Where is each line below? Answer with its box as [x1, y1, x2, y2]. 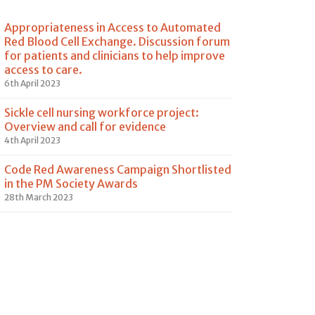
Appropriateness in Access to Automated [4, 20, 221, 34]
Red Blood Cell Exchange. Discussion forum [4, 34, 230, 49]
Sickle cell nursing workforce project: [4, 105, 199, 120]
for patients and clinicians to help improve [4, 49, 225, 63]
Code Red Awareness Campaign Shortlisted [4, 162, 231, 176]
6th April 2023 [4, 78, 60, 89]
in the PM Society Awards [4, 176, 138, 191]
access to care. [4, 63, 82, 77]
